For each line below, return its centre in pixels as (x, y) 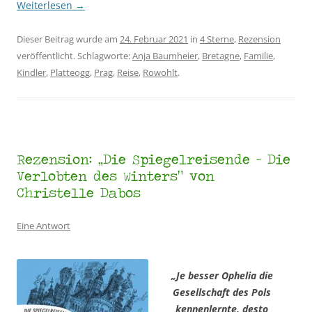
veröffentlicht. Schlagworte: (75, 55)
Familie (258, 55)
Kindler (31, 72)
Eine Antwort (44, 225)
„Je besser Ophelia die (222, 275)
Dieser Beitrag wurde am (68, 39)
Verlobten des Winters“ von (116, 175)
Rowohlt (160, 72)
